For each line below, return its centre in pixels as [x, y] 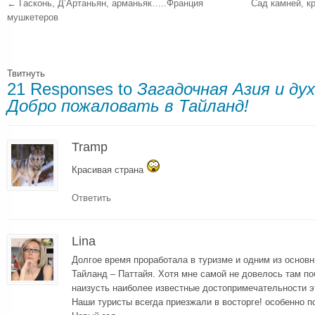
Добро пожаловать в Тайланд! [128, 106]
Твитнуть [26, 74]
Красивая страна [109, 169]
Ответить [91, 198]
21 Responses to [72, 89]
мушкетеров [33, 18]
